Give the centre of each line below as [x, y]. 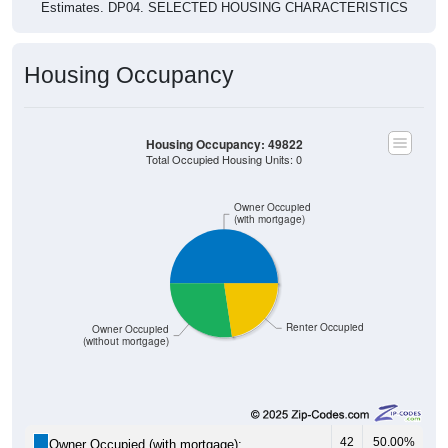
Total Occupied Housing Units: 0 [224, 140]
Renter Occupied [325, 308]
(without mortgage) [125, 322]
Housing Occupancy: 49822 [224, 125]
